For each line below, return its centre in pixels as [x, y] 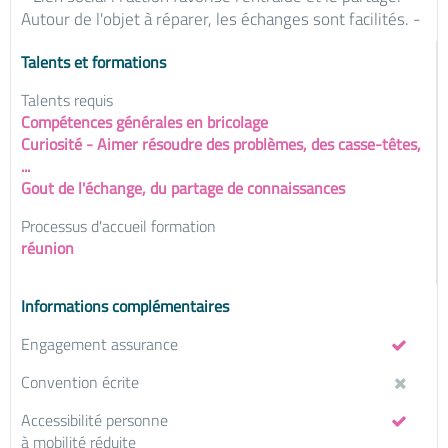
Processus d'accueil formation [118, 226]
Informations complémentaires [125, 306]
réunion [47, 248]
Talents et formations [93, 62]
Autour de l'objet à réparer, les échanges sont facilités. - [221, 19]
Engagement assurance [99, 344]
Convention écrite [80, 382]
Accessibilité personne [94, 420]
